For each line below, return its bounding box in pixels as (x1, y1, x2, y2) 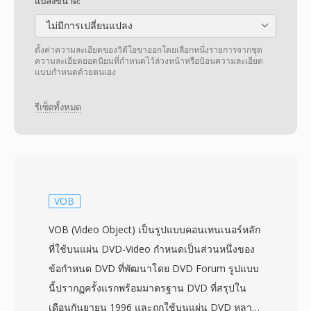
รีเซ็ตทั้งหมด (35, 101, 82, 114)
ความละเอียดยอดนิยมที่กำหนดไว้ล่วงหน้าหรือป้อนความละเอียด (35, 55, 263, 67)
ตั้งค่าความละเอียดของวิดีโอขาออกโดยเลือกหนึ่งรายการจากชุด (35, 44, 262, 56)
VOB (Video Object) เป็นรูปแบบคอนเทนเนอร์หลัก (49, 223, 260, 236)
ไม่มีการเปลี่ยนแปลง (44, 19, 133, 32)
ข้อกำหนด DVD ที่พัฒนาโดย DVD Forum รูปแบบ (49, 262, 259, 275)
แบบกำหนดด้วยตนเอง (35, 66, 116, 78)
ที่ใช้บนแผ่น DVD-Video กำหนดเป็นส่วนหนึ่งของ (49, 242, 255, 255)
